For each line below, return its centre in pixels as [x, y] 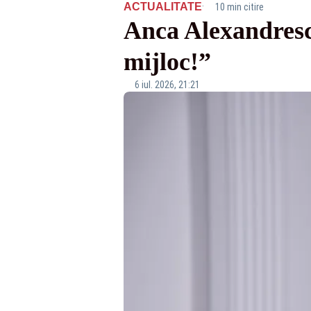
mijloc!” [167, 62]
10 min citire [239, 7]
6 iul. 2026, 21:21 [167, 85]
